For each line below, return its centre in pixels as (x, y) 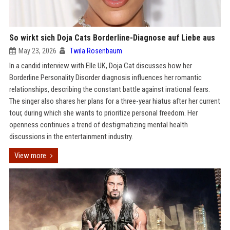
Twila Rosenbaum (96, 51)
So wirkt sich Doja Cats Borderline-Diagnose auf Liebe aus (112, 38)
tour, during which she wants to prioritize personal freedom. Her (103, 113)
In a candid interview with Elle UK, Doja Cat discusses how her (100, 66)
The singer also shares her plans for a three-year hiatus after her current (114, 101)
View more (30, 156)
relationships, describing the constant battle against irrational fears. (109, 89)
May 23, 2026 (37, 51)
